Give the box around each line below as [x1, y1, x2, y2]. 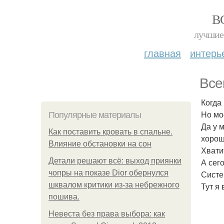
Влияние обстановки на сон [48, 139, 151, 148]
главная [144, 45, 181, 60]
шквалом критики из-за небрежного [48, 180, 179, 189]
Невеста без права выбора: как [48, 209, 165, 218]
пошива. [48, 192, 79, 201]
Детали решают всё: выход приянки [48, 156, 181, 165]
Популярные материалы [48, 110, 141, 120]
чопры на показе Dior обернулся [48, 168, 168, 177]
